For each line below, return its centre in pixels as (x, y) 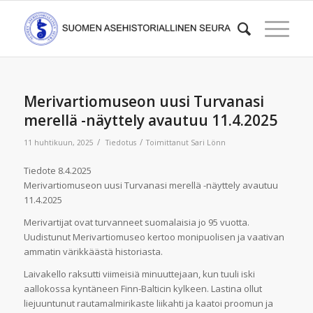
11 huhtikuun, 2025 (58, 143)
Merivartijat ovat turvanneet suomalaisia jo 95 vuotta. (136, 223)
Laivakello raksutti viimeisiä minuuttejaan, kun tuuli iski (139, 274)
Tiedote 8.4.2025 (57, 171)
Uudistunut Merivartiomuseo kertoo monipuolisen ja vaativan (154, 237)
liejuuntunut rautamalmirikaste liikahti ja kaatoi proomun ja (148, 304)
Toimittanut (168, 143)
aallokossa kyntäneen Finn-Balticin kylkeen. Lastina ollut (143, 289)
